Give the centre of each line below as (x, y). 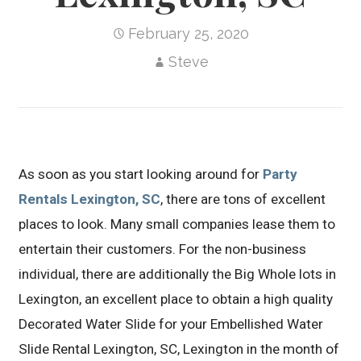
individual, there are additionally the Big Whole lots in (178, 274)
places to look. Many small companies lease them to (177, 224)
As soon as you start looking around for (141, 174)
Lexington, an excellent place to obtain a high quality (176, 299)
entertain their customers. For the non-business (163, 249)
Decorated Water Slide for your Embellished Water (171, 324)
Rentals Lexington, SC (90, 199)
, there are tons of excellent (243, 199)
